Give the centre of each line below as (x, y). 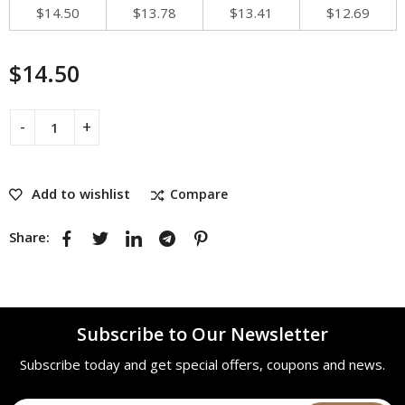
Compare (199, 193)
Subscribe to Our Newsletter (202, 334)
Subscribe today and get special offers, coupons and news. (202, 364)
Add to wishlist (81, 193)
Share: (29, 237)
